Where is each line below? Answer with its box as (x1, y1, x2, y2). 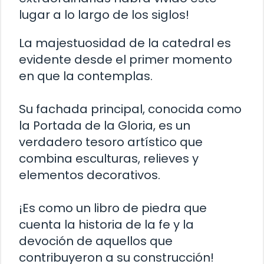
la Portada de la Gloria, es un (19, 117, 190, 134)
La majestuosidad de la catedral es (19, 35, 231, 52)
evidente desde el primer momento (19, 51, 232, 68)
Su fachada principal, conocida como (19, 101, 242, 118)
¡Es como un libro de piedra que (19, 200, 207, 217)
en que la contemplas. (19, 68, 153, 85)
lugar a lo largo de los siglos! (19, 6, 189, 24)
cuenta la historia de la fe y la (19, 216, 194, 233)
